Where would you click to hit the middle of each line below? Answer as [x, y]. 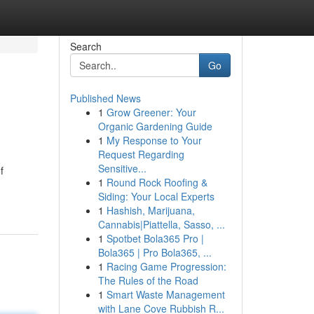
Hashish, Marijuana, [150, 210]
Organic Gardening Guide [155, 126]
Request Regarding [141, 154]
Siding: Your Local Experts [156, 196]
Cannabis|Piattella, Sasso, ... [161, 224]
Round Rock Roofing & [157, 182]
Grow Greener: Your [151, 112]
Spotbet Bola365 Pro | [155, 238]
